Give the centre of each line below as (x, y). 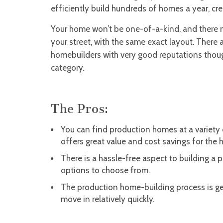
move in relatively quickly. (108, 199)
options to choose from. (105, 170)
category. (67, 68)
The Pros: (79, 109)
